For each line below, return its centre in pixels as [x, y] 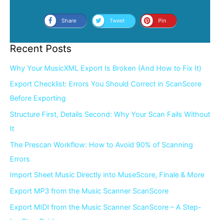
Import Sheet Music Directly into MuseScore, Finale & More [107, 175]
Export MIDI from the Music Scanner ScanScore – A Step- [106, 207]
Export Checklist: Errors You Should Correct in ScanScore [106, 84]
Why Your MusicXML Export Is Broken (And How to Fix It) [106, 68]
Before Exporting [38, 98]
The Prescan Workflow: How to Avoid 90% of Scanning [101, 145]
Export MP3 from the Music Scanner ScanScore [89, 191]
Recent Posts [41, 48]
